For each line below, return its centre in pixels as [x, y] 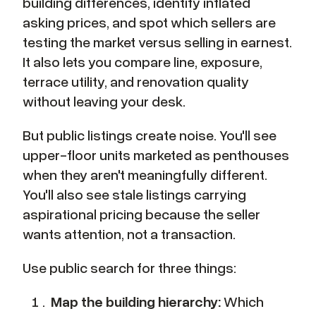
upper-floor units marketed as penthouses [156, 155]
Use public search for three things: [129, 268]
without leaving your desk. [104, 101]
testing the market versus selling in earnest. [157, 42]
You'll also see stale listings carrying [134, 194]
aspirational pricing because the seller [141, 214]
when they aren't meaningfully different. [145, 175]
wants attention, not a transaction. [129, 234]
